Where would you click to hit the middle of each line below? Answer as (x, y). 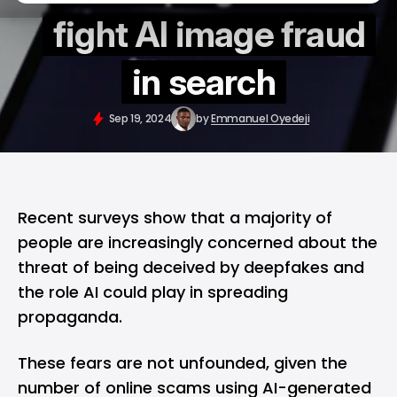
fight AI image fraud (209, 34)
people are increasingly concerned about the (198, 242)
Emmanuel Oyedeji (261, 118)
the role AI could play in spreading (153, 292)
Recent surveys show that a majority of (175, 218)
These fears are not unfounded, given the (183, 363)
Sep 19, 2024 (140, 118)
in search (204, 82)
